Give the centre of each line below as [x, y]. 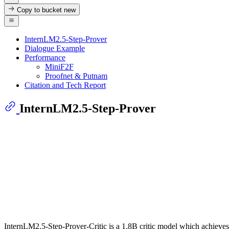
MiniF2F [59, 66]
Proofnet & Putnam [76, 76]
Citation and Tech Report [65, 85]
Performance [45, 57]
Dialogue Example [55, 48]
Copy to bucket [40, 10]
